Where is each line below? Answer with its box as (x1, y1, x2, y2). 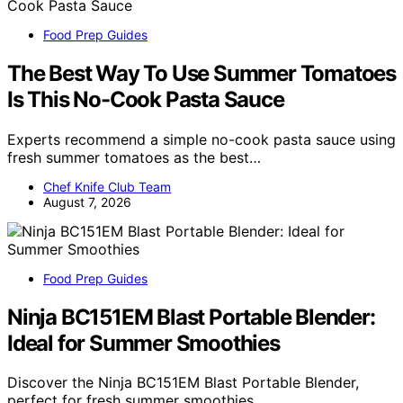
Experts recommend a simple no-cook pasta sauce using (7, 130, 396, 148)
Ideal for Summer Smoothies (7, 329, 280, 356)
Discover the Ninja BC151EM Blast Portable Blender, (7, 373, 359, 392)
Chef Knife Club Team (43, 178, 171, 194)
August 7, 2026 (43, 193, 131, 210)
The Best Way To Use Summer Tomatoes (7, 59, 396, 86)
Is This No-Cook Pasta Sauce (7, 85, 284, 112)
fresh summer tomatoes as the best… (7, 148, 261, 166)
